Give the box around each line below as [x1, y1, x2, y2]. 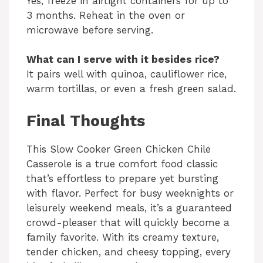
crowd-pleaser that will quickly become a [26, 216, 230, 228]
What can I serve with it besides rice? [26, 53, 220, 66]
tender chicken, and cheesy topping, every [26, 245, 231, 258]
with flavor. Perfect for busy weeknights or [26, 187, 234, 199]
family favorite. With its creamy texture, [26, 231, 219, 243]
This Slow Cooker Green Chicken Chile [26, 143, 211, 155]
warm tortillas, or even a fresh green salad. [26, 83, 236, 95]
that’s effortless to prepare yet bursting [26, 172, 218, 184]
